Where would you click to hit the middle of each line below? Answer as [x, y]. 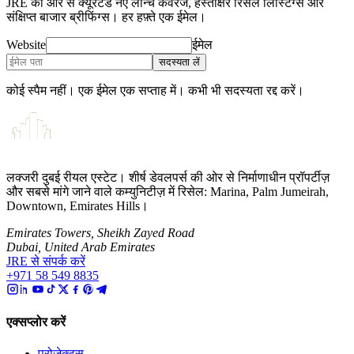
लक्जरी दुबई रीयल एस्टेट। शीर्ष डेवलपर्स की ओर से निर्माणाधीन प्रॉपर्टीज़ [168, 177]
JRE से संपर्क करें [46, 261]
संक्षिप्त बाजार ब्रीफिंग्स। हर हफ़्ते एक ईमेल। [106, 17]
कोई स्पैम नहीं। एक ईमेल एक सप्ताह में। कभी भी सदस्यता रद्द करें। [155, 90]
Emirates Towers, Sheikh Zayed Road [100, 233]
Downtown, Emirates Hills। [77, 206]
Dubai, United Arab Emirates [81, 247]
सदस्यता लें [179, 62]
